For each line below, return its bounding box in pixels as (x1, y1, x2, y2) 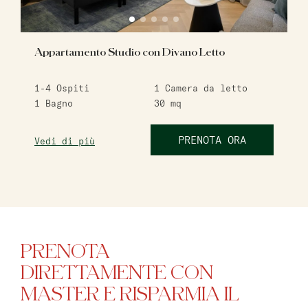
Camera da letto (159, 82, 247, 93)
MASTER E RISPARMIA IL (21, 285, 239, 303)
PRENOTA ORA (178, 133, 246, 146)
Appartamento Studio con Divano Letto (34, 47, 225, 57)
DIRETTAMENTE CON (21, 264, 213, 282)
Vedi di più (34, 135, 95, 146)
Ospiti (51, 82, 89, 93)
